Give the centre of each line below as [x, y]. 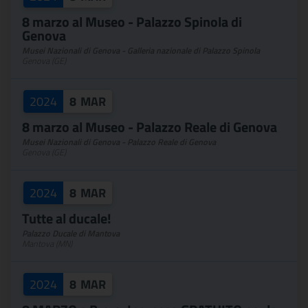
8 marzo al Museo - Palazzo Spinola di [132, 22]
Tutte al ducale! [67, 218]
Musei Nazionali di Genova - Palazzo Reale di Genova [119, 142]
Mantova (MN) [47, 244]
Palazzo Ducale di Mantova [71, 233]
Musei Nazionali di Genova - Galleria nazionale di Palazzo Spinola [141, 51]
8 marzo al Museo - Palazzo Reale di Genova [150, 127]
